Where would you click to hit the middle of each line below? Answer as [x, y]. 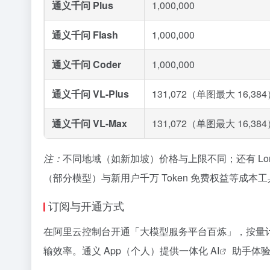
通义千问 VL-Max [89, 123]
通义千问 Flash [85, 35]
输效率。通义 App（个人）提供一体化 [127, 250]
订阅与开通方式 [86, 206]
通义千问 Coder [86, 64]
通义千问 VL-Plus [90, 94]
